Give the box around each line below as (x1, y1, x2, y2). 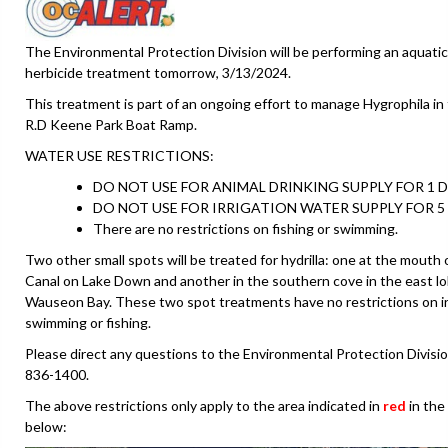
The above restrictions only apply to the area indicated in (25, 396, 383, 414)
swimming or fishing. (25, 313, 151, 331)
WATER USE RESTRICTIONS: (25, 146, 214, 164)
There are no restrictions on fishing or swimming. (93, 219, 398, 237)
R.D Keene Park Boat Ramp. (25, 115, 197, 133)
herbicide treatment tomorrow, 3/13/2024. (25, 63, 291, 81)
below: (25, 417, 67, 435)
